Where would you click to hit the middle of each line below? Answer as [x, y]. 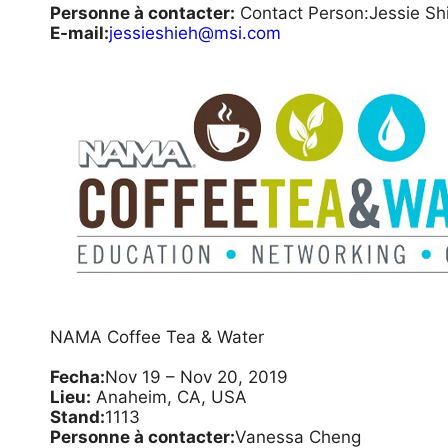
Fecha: [77, 377]
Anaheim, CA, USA [169, 397]
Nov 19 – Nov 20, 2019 [196, 377]
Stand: [77, 417]
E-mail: [79, 33]
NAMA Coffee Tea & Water [157, 337]
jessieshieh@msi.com [195, 33]
